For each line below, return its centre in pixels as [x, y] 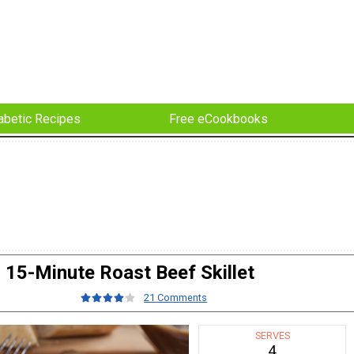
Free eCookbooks [218, 119]
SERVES [272, 335]
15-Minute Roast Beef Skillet [130, 273]
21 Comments [176, 298]
